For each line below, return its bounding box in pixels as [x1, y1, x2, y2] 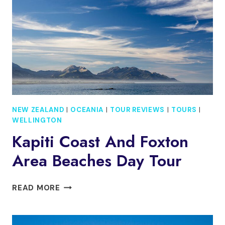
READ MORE [12, 182, 60, 193]
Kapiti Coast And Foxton [12, 130, 188, 153]
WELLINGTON [12, 116, 62, 125]
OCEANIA [70, 105, 103, 114]
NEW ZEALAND [12, 105, 64, 114]
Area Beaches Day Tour [12, 149, 182, 172]
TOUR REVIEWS [109, 105, 165, 114]
